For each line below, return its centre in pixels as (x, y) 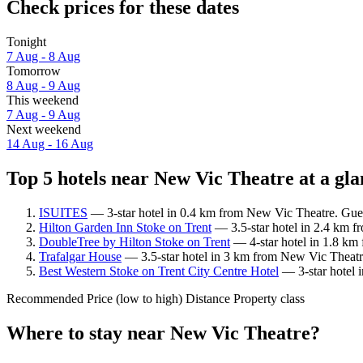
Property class (269, 298)
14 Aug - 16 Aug (50, 144)
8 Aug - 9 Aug (43, 86)
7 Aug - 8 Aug (43, 57)
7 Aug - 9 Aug (43, 115)
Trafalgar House (80, 256)
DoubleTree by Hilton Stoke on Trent (135, 241)
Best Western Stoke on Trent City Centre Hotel (159, 271)
